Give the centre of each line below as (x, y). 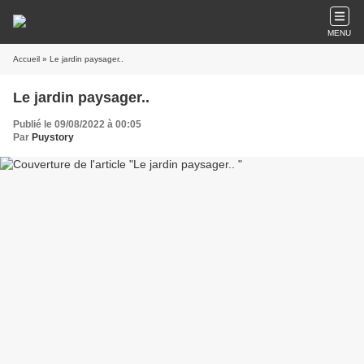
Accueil (26, 59)
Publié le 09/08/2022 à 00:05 (77, 124)
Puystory (53, 137)
